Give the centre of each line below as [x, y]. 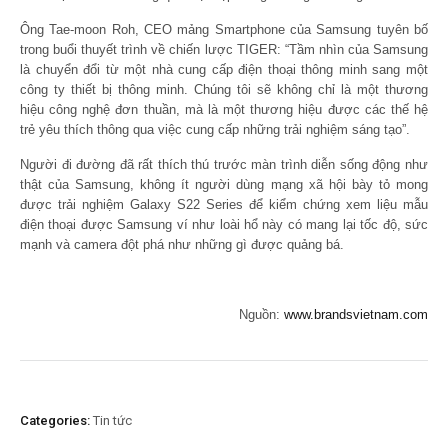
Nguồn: [259, 314]
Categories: [55, 420]
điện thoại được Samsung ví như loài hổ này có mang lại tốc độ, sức [224, 224]
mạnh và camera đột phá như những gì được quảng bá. [182, 244]
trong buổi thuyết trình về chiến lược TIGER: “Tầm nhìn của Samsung [224, 49]
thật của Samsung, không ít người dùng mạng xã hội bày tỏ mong [224, 184]
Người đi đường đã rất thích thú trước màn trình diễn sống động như [224, 164]
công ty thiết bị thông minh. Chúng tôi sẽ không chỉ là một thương [224, 89]
